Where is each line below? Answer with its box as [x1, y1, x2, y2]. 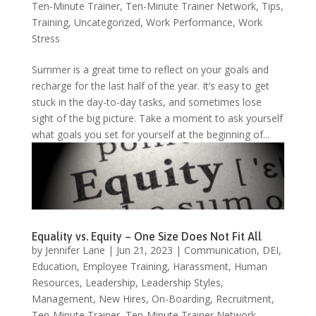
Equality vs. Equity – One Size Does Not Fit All [31, 230, 262, 243]
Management [31, 292, 93, 306]
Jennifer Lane [44, 243, 105, 257]
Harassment [172, 260, 229, 274]
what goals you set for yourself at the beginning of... [31, 127, 269, 141]
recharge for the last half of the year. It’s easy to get [31, 78, 269, 92]
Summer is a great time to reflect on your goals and [31, 62, 269, 76]
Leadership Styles [140, 276, 221, 290]
